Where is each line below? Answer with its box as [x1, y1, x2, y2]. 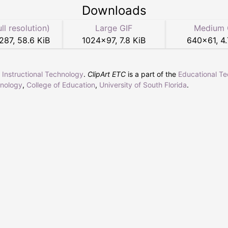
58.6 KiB [17, 35, 50, 46]
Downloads [81, 3, 147, 18]
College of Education [26, 80, 95, 90]
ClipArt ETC [88, 70, 126, 79]
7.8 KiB [120, 35, 146, 46]
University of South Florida [99, 80, 187, 90]
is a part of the [126, 70, 178, 79]
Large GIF [95, 23, 133, 34]
